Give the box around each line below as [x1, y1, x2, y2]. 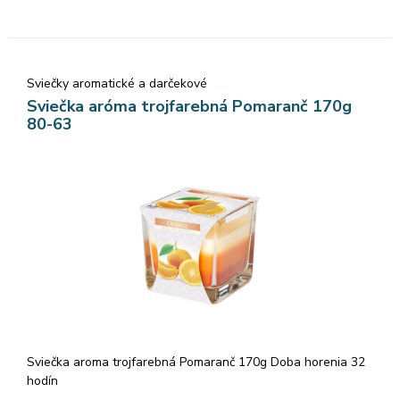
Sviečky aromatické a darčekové [27, 74, 207, 92]
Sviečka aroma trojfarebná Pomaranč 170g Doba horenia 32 [27, 353, 365, 371]
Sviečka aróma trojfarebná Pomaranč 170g [27, 95, 352, 117]
